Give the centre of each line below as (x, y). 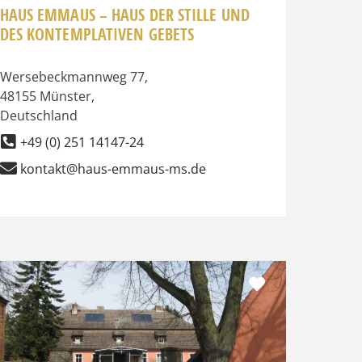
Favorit (292, 283)
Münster (65, 96)
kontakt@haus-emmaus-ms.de (113, 168)
